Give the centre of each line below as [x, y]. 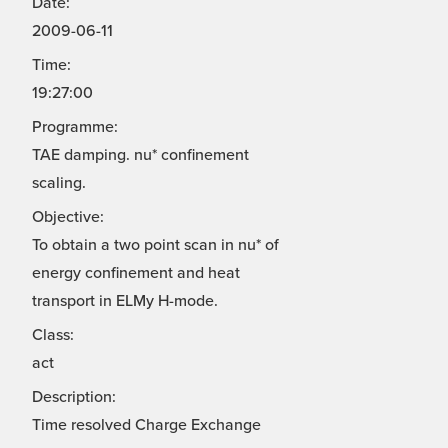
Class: [53, 335]
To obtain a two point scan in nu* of [155, 245]
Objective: [68, 217]
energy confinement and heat [136, 273]
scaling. [59, 183]
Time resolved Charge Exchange [146, 425]
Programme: [75, 127]
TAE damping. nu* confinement [140, 155]
